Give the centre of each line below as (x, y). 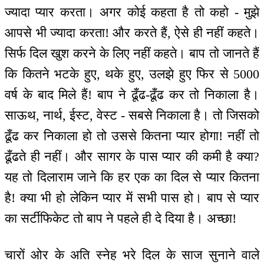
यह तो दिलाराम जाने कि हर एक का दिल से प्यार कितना (132, 177)
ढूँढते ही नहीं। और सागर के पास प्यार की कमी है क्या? (132, 156)
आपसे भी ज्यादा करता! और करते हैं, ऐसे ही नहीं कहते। (132, 32)
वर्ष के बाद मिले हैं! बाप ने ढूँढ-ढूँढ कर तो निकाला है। (132, 94)
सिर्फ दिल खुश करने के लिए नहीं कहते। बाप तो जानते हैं (132, 53)
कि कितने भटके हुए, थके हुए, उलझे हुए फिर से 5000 (132, 74)
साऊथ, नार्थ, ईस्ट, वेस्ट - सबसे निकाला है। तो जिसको (132, 115)
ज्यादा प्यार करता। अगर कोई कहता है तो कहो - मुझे (132, 12)
